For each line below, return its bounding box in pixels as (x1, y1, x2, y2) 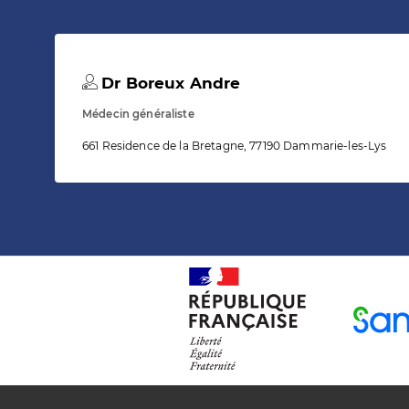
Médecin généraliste (82, 108, 194, 121)
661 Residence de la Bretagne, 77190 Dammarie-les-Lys (82, 139, 387, 153)
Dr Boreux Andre (97, 74, 241, 93)
